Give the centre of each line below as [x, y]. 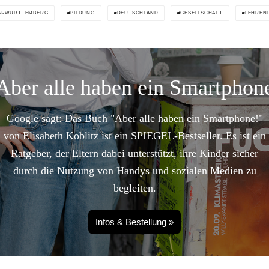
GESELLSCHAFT [201, 13]
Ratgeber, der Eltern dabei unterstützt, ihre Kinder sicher [134, 153]
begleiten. [134, 188]
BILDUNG [83, 13]
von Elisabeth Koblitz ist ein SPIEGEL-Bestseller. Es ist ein [134, 135]
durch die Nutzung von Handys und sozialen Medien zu [134, 170]
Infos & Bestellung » [134, 222]
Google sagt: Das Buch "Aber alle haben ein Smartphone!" [134, 118]
